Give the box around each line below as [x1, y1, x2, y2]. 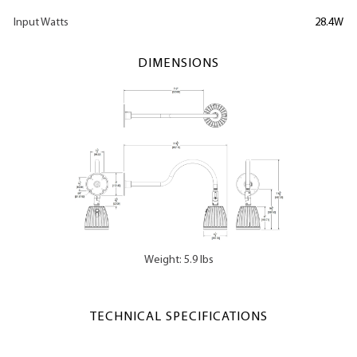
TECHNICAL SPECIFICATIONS [89, 311, 268, 324]
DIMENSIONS [138, 57, 219, 70]
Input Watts [14, 16, 69, 29]
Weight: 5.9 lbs [143, 254, 214, 267]
